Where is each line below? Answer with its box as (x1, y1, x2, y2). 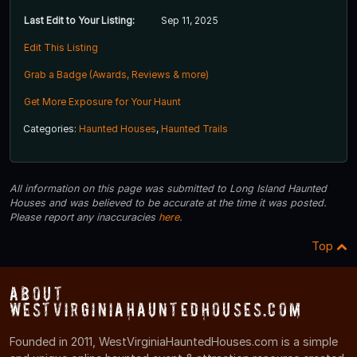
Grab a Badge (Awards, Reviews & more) (24, 69, 209, 81)
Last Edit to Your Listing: (24, 14, 135, 27)
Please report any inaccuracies (10, 211, 159, 224)
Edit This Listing (24, 41, 98, 54)
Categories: (23, 123, 79, 135)
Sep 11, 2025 (161, 14, 218, 27)
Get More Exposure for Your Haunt (24, 96, 181, 108)
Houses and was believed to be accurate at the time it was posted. (10, 197, 327, 210)
